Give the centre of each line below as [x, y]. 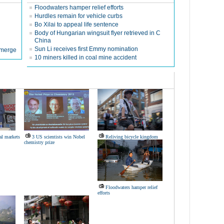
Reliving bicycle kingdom [132, 137]
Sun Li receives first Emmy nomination [86, 49]
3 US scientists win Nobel [58, 137]
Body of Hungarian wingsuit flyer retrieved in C [97, 33]
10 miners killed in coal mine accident [85, 57]
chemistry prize [39, 142]
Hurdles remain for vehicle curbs [78, 16]
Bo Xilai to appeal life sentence [76, 24]
